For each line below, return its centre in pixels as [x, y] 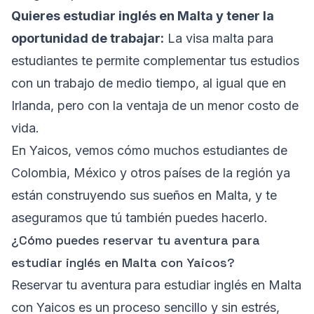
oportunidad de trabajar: [88, 39]
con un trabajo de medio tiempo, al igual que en [149, 83]
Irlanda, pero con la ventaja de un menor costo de [155, 106]
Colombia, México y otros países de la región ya [151, 173]
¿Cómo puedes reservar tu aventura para [136, 240]
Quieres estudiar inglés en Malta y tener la [143, 16]
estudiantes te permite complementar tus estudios [155, 61]
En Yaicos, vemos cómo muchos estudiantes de [149, 151]
